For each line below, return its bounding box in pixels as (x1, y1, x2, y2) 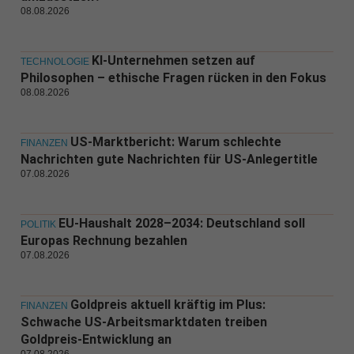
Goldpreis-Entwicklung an (20, 332, 171, 348)
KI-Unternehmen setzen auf (91, 53, 255, 69)
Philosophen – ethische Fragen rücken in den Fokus (20, 70, 326, 86)
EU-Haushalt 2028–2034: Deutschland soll (58, 216, 305, 232)
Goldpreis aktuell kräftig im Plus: (70, 297, 265, 313)
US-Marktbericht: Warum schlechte (70, 134, 281, 150)
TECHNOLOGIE (20, 56, 89, 68)
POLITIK (20, 219, 56, 231)
